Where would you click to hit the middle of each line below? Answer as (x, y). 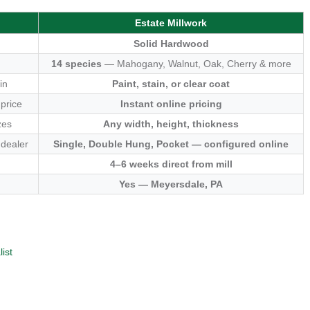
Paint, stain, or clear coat (171, 84)
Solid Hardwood (171, 44)
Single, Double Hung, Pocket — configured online (171, 144)
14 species (76, 64)
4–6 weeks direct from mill (171, 164)
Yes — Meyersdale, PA (171, 184)
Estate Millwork (171, 23)
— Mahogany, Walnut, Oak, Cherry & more (196, 64)
